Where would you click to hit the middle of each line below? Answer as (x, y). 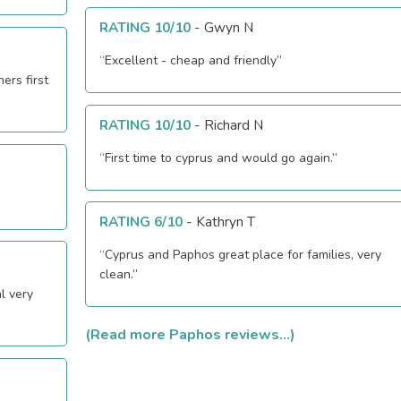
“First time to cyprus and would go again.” (219, 158)
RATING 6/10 (141, 222)
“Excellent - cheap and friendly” (191, 60)
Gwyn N (229, 27)
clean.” (119, 275)
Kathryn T (226, 222)
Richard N (234, 124)
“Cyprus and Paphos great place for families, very (241, 255)
